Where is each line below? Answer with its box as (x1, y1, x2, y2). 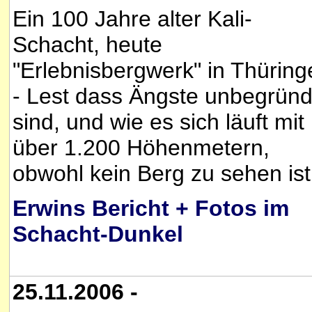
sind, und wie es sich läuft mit (13, 109, 304, 134)
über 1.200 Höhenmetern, (13, 135, 270, 160)
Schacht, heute (13, 32, 162, 57)
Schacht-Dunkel (13, 221, 183, 247)
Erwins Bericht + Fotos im (13, 196, 289, 221)
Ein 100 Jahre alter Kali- (13, 6, 252, 31)
